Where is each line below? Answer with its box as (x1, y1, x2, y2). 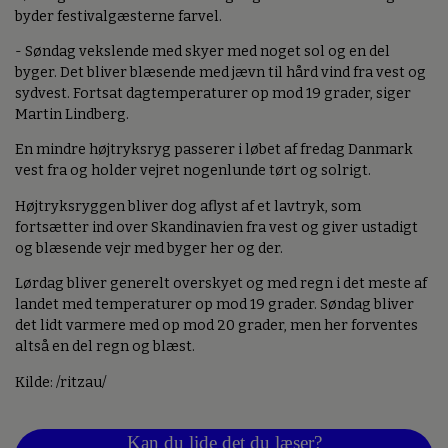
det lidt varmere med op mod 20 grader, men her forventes (15, 317, 418, 335)
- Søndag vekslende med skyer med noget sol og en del (15, 42, 390, 60)
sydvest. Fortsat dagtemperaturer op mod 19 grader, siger (15, 84, 411, 102)
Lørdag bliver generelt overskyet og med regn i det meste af (15, 275, 427, 293)
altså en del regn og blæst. (15, 338, 195, 356)
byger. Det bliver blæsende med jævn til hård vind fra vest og (15, 63, 426, 81)
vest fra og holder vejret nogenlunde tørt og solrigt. (15, 162, 371, 180)
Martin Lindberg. (15, 105, 129, 123)
